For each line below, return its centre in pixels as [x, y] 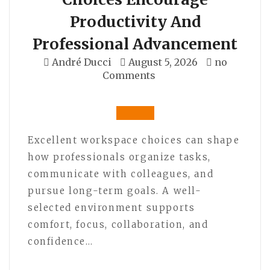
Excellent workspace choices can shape [134, 140]
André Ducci [81, 62]
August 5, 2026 [163, 62]
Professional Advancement [135, 44]
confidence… [61, 241]
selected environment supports [111, 207]
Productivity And [135, 21]
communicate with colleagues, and [121, 174]
